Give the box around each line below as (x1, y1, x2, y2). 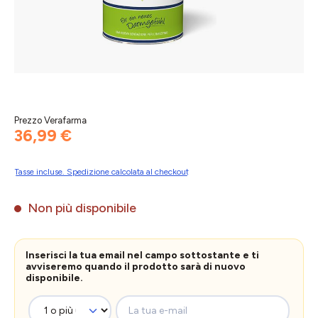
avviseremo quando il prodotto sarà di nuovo (26, 260, 246, 273)
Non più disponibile (25, 199, 136, 216)
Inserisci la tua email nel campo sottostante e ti (26, 248, 259, 261)
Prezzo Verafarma (14, 115, 87, 126)
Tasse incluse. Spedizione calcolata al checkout (14, 166, 189, 177)
